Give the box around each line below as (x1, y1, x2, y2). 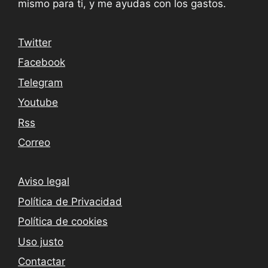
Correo (18, 136, 50, 149)
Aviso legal (18, 175, 69, 188)
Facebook (18, 56, 65, 69)
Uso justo (18, 235, 63, 248)
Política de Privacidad (18, 195, 122, 208)
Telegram (18, 76, 63, 89)
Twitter (18, 36, 51, 48)
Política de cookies (18, 215, 108, 228)
